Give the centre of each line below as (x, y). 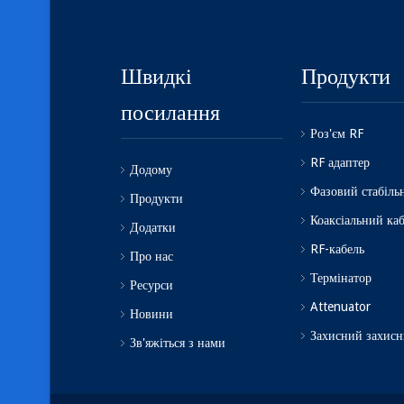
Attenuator (340, 306)
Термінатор (341, 277)
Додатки (153, 227)
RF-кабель (337, 248)
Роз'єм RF (337, 133)
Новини (151, 313)
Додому (151, 169)
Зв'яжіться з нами (178, 342)
